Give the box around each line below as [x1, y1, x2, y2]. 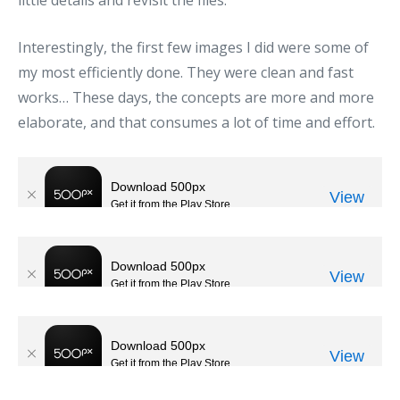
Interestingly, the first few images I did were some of [18, 37, 369, 57]
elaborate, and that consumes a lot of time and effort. [18, 112, 375, 132]
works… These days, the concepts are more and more [18, 87, 374, 107]
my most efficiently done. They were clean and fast [18, 62, 354, 82]
